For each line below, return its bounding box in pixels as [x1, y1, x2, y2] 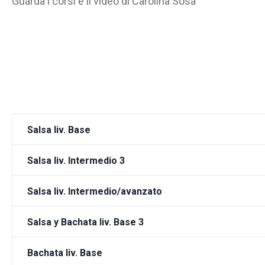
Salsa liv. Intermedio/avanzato [27, 186, 163, 198]
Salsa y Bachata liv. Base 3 [27, 216, 144, 228]
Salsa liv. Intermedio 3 [27, 155, 125, 167]
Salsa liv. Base [27, 124, 91, 136]
